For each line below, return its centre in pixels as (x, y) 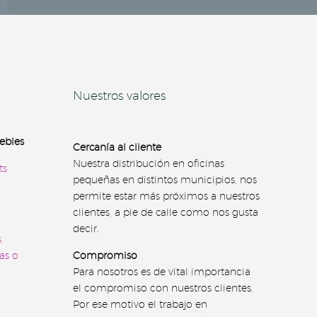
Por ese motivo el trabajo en (140, 305)
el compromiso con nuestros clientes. (163, 288)
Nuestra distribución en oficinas (149, 163)
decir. (86, 228)
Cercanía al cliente (117, 147)
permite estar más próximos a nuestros (166, 196)
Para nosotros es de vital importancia (162, 272)
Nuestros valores (119, 95)
